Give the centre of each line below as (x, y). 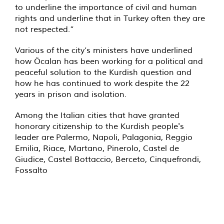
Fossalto (31, 170)
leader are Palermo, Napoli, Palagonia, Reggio (104, 137)
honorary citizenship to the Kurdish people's (99, 126)
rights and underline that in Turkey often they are (110, 18)
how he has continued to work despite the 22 (102, 83)
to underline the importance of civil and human (106, 7)
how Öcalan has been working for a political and (109, 61)
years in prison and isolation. (71, 94)
